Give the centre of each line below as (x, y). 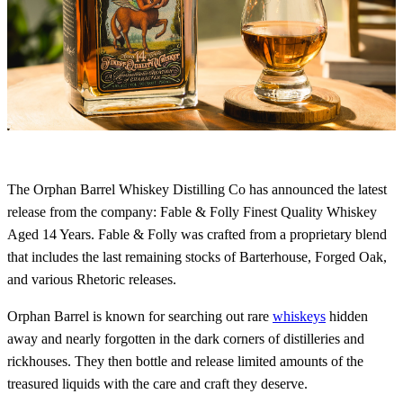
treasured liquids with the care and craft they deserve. (159, 383)
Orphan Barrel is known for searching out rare (140, 316)
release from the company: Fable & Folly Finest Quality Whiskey (192, 211)
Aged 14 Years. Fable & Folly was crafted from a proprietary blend (197, 234)
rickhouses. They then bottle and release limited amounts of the (185, 361)
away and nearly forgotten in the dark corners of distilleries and (186, 338)
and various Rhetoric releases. (92, 279)
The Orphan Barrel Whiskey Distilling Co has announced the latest (197, 189)
